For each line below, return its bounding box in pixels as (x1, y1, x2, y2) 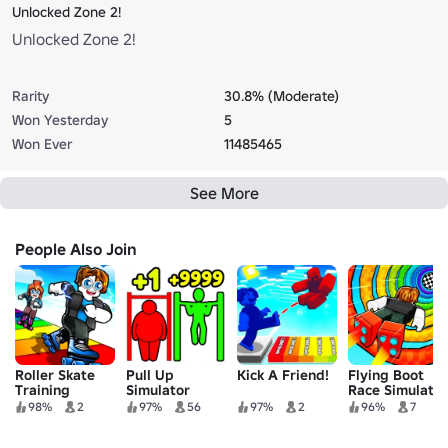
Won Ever (12, 134, 72, 153)
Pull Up (126, 365, 174, 384)
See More (189, 182, 259, 203)
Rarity (12, 86, 49, 105)
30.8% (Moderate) (224, 86, 339, 105)
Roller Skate (15, 365, 95, 384)
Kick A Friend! (237, 365, 329, 384)
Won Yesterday (12, 110, 108, 129)
